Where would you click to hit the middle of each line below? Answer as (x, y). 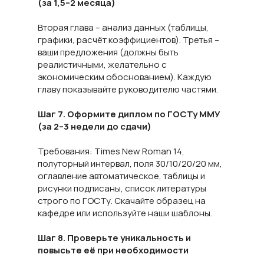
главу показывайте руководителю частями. (128, 89)
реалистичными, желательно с (102, 65)
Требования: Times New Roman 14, (111, 151)
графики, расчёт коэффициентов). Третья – (128, 40)
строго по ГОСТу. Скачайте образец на (122, 201)
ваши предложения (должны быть (108, 52)
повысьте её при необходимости (113, 250)
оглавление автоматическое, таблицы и (121, 176)
